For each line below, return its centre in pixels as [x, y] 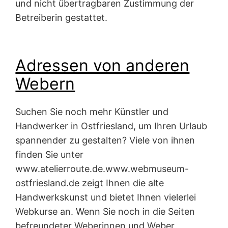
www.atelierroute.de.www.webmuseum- [102, 168]
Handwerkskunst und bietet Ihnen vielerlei [106, 197]
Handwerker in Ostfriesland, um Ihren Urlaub [111, 126]
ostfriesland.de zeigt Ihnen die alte [90, 183]
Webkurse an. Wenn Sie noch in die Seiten [105, 211]
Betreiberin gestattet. [62, 17]
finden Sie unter [50, 154]
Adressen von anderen [103, 66]
